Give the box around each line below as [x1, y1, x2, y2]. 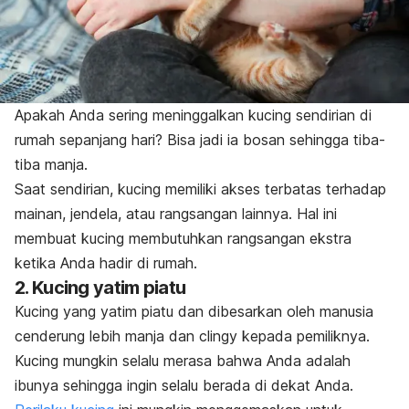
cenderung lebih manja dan [15, 327, 199, 346]
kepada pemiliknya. [242, 327, 370, 346]
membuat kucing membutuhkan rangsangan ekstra [15, 229, 351, 248]
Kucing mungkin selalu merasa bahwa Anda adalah [15, 351, 351, 371]
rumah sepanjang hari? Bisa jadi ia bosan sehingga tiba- [15, 131, 385, 150]
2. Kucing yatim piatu [15, 277, 186, 299]
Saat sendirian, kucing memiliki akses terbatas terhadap [15, 180, 386, 199]
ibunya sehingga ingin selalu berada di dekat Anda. [15, 376, 353, 395]
